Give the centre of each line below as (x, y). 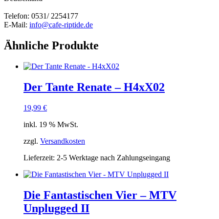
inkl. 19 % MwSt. (51, 124)
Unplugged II (56, 208)
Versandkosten (63, 141)
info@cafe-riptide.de (61, 25)
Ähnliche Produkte (51, 46)
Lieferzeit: (40, 157)
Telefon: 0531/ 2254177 (41, 16)
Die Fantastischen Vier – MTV (100, 195)
